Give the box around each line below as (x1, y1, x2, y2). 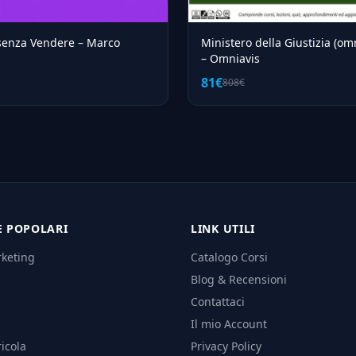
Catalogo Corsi (191, 250, 268, 265)
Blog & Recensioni (191, 272, 287, 288)
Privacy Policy (191, 339, 261, 354)
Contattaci (191, 294, 245, 310)
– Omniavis (201, 51, 260, 67)
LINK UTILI (191, 221, 255, 237)
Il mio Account (191, 316, 267, 332)
